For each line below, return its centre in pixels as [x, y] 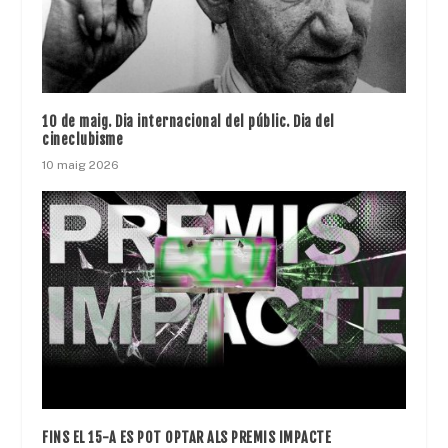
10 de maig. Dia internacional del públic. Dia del [188, 122]
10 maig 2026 [81, 165]
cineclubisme [83, 140]
